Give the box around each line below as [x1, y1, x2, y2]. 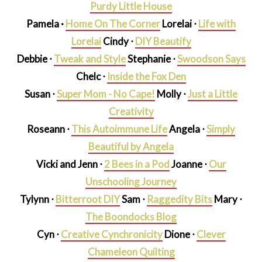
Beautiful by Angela [88, 140, 174, 153]
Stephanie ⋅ [125, 52, 177, 65]
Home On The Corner [65, 17, 160, 30]
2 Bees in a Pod [104, 157, 170, 170]
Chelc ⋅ [76, 70, 107, 82]
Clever [196, 227, 226, 240]
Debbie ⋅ [16, 52, 54, 65]
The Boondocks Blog [85, 210, 177, 223]
